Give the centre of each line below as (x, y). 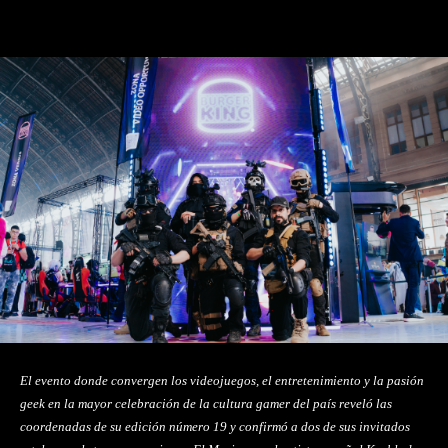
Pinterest (344, 9)
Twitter (224, 9)
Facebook (95, 9)
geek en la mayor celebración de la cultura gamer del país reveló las (206, 403)
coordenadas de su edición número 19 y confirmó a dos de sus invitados (215, 426)
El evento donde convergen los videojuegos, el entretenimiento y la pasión (222, 380)
